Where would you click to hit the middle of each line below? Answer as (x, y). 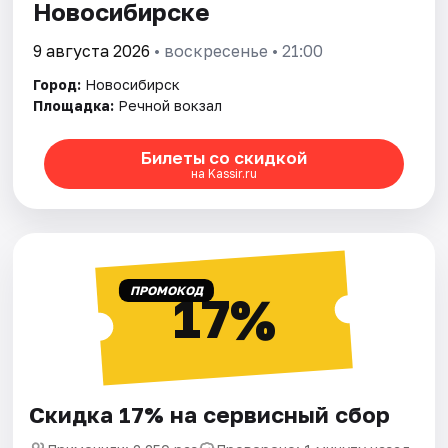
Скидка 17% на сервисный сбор (210, 415)
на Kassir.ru (223, 173)
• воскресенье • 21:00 (237, 51)
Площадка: (74, 106)
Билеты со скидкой (223, 157)
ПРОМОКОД (166, 291)
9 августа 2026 (92, 51)
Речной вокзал (170, 106)
